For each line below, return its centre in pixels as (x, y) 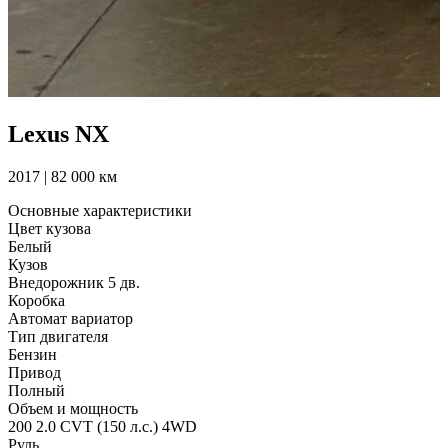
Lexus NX (58, 133)
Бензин (32, 354)
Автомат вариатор (70, 318)
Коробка (36, 300)
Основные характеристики (100, 210)
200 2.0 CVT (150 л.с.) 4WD (102, 426)
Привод (34, 372)
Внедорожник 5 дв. (74, 282)
